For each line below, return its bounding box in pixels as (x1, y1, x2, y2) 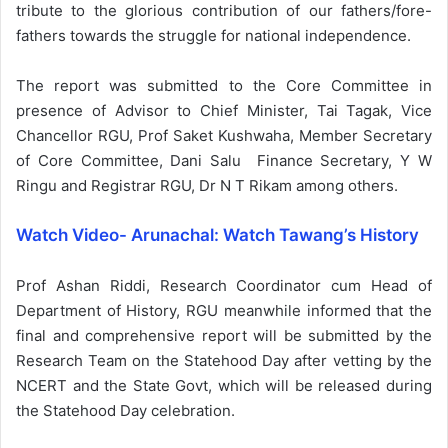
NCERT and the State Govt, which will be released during (16, 375, 432, 395)
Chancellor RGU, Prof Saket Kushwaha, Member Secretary (16, 125, 432, 145)
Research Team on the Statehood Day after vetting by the (16, 350, 432, 370)
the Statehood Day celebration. (16, 400, 235, 420)
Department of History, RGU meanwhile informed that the (16, 300, 432, 320)
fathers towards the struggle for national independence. (16, 25, 411, 45)
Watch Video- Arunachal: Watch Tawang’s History (16, 224, 419, 245)
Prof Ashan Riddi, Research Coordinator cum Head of (16, 275, 432, 295)
